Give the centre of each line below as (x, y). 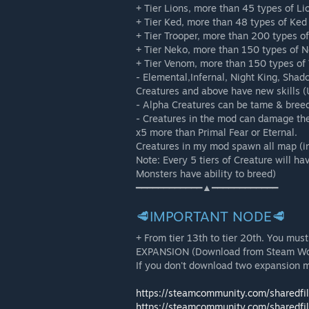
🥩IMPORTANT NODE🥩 (211, 216)
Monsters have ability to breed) (206, 173)
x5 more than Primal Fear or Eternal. (217, 132)
